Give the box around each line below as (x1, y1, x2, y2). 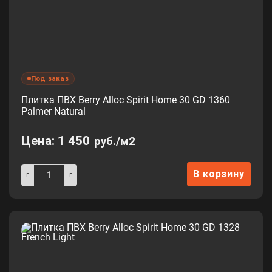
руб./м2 (94, 134, 135, 148)
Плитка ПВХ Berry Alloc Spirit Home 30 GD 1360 (21, 93, 230, 106)
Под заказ (31, 73, 69, 83)
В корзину (193, 168, 245, 180)
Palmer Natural (21, 105, 86, 117)
